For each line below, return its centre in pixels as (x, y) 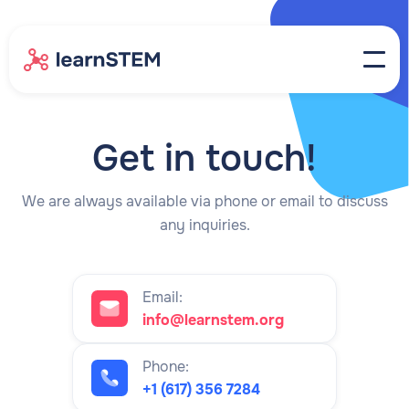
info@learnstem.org (213, 320)
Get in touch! (204, 158)
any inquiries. (204, 225)
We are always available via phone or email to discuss (204, 201)
